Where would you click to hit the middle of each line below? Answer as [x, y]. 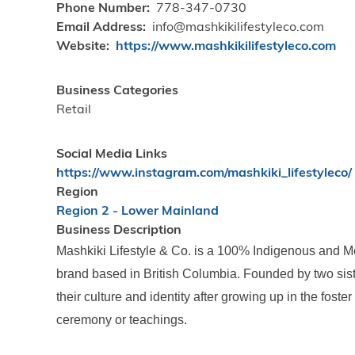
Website [82, 47]
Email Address [100, 28]
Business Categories [118, 91]
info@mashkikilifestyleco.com [239, 28]
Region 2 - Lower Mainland [138, 212]
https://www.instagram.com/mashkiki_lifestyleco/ [204, 174]
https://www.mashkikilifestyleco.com [226, 47]
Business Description [119, 231]
